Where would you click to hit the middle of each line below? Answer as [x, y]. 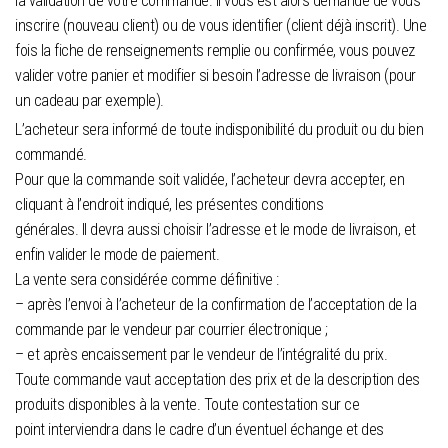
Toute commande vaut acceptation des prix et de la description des [217, 379]
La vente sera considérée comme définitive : [147, 279]
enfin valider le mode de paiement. [117, 254]
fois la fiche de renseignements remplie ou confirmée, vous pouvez [215, 50]
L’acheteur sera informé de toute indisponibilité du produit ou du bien [219, 129]
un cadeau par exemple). [89, 100]
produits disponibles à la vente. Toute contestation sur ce [187, 404]
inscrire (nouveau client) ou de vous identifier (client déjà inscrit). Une [220, 25]
